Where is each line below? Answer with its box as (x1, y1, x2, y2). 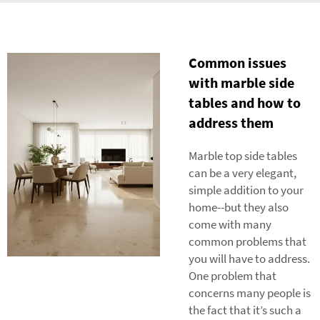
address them (189, 114, 274, 131)
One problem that (189, 268, 276, 284)
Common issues (189, 54, 286, 71)
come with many (189, 216, 271, 232)
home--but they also (189, 199, 289, 215)
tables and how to (189, 94, 301, 111)
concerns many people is (189, 285, 311, 301)
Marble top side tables (189, 148, 297, 164)
